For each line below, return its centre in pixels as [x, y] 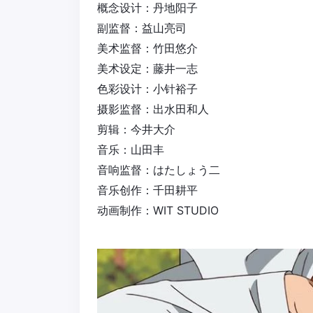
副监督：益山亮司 [142, 28]
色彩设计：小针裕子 [147, 89]
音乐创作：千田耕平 [147, 190]
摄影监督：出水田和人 [153, 109]
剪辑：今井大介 [136, 130]
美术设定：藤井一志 [147, 69]
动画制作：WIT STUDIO [158, 211]
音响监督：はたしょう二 [159, 170]
